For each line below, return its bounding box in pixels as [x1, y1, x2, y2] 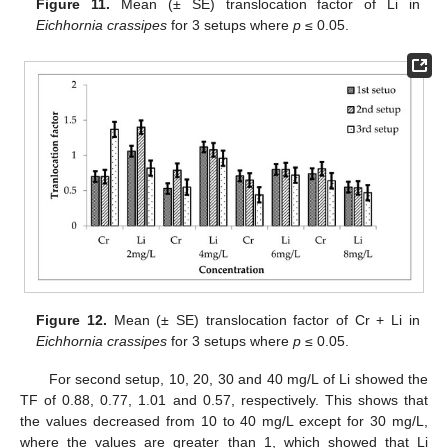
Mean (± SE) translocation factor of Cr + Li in [107, 311, 420, 328]
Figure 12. [36, 311, 107, 328]
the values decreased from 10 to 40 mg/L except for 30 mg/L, [20, 413, 428, 429]
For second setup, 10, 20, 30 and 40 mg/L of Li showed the [48, 371, 428, 387]
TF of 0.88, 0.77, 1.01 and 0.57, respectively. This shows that [20, 392, 428, 408]
